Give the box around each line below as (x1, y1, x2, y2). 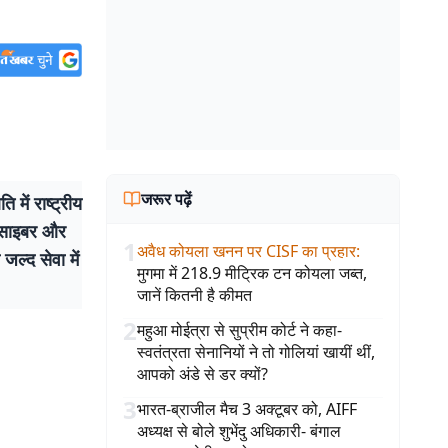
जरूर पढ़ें (141, 188, 192, 210)
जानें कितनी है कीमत (137, 284, 252, 306)
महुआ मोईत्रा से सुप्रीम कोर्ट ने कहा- (137, 319, 342, 341)
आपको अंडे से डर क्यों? (137, 363, 268, 385)
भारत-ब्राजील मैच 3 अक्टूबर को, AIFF (137, 398, 357, 420)
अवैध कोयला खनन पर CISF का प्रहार (137, 240, 356, 262)
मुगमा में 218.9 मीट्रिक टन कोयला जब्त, (137, 262, 367, 284)
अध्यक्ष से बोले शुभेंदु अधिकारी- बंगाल (137, 420, 341, 442)
